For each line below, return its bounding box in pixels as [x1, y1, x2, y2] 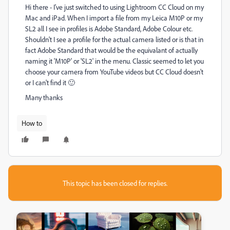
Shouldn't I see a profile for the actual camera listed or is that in [25, 35, 203, 44]
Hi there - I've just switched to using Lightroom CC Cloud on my [25, 3, 204, 11]
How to [22, 119, 42, 127]
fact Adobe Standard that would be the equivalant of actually [25, 46, 198, 54]
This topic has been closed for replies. [63, 179, 167, 187]
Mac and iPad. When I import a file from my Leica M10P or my [25, 13, 203, 22]
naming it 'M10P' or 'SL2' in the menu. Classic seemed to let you [25, 56, 204, 65]
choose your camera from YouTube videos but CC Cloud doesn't [25, 67, 203, 76]
